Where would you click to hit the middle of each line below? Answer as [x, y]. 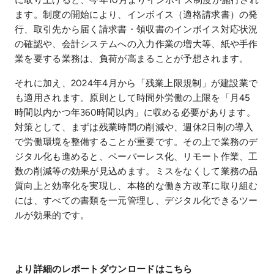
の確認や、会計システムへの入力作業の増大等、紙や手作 [136, 44]
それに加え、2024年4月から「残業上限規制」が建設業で [136, 83]
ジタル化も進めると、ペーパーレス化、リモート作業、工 [136, 156]
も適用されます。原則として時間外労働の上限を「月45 [133, 98]
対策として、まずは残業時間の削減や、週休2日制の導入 [134, 127]
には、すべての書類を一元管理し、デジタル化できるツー [136, 200]
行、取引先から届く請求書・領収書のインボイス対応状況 [136, 29]
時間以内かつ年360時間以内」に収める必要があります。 [135, 112]
